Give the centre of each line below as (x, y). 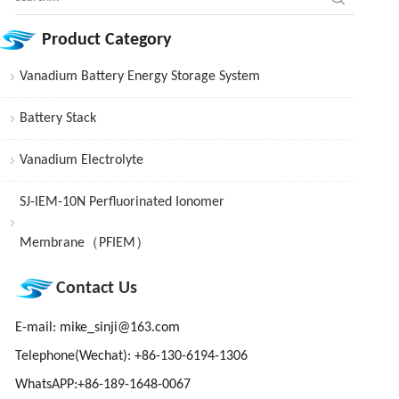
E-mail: (37, 328)
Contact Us (96, 289)
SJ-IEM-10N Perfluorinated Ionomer (122, 202)
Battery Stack (57, 118)
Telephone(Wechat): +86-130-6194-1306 (131, 356)
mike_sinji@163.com (119, 328)
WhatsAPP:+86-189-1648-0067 (102, 385)
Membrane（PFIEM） (84, 243)
